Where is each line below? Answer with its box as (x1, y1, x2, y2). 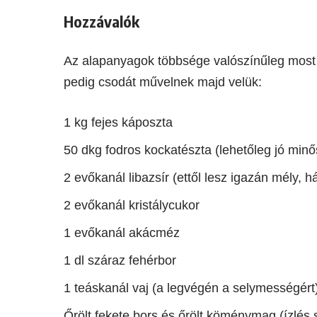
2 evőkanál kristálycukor (64, 197, 200, 212)
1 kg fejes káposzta (64, 115, 173, 129)
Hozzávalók (64, 11, 140, 31)
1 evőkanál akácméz (64, 225, 180, 240)
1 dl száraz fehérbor (64, 253, 177, 267)
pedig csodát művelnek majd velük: (64, 74, 263, 89)
